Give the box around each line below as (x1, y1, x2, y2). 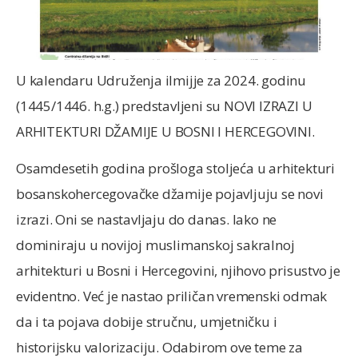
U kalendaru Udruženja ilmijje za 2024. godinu (16, 70, 307, 89)
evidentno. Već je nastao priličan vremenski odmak (16, 287, 328, 306)
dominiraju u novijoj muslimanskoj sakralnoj (16, 236, 295, 255)
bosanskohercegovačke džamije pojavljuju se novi (16, 185, 324, 204)
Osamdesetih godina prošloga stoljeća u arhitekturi (16, 159, 335, 178)
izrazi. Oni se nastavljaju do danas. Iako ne (16, 210, 277, 229)
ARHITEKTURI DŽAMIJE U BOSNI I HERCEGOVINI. (16, 121, 315, 141)
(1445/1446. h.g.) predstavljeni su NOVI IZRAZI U (16, 96, 312, 115)
